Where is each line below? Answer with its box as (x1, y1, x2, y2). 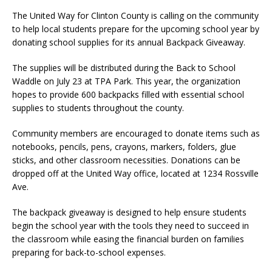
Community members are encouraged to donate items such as (12, 127, 260, 139)
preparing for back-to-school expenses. (12, 246, 166, 258)
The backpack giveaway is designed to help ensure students (12, 206, 246, 218)
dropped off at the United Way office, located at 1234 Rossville (12, 167, 259, 179)
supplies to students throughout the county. (12, 101, 184, 114)
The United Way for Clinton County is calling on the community (12, 9, 259, 21)
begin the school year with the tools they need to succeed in (12, 219, 249, 231)
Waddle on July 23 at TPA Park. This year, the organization (12, 75, 240, 87)
